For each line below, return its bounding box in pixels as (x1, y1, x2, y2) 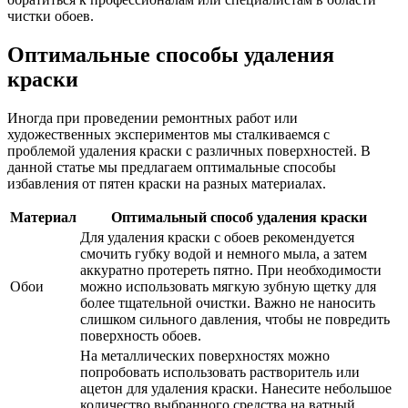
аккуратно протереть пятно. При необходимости (80, 261, 382, 278)
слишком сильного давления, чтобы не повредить (80, 311, 390, 327)
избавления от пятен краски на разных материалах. (7, 175, 326, 191)
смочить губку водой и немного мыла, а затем (80, 245, 367, 261)
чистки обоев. (7, 8, 94, 25)
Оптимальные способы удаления (7, 42, 334, 66)
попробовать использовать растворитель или (80, 363, 360, 380)
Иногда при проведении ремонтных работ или (7, 109, 298, 126)
